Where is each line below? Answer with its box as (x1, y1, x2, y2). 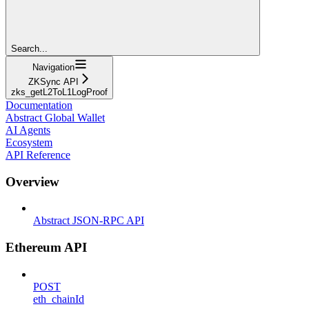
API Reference (6, 148, 70, 161)
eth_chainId (33, 292, 84, 305)
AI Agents (6, 123, 50, 136)
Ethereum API (6, 239, 87, 255)
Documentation (6, 99, 72, 111)
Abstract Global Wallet (6, 111, 105, 123)
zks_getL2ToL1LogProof (11, 86, 108, 97)
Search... (11, 43, 48, 54)
